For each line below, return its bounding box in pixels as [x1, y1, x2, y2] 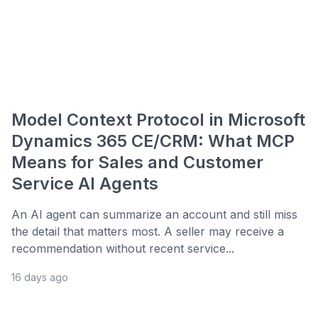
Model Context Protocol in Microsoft [11, 109, 305, 131]
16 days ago [11, 271, 68, 284]
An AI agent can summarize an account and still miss [11, 207, 297, 222]
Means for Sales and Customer [11, 152, 263, 173]
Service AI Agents [11, 173, 158, 194]
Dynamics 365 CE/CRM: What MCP [11, 131, 295, 152]
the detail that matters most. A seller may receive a [11, 224, 284, 239]
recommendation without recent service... [11, 241, 234, 256]
